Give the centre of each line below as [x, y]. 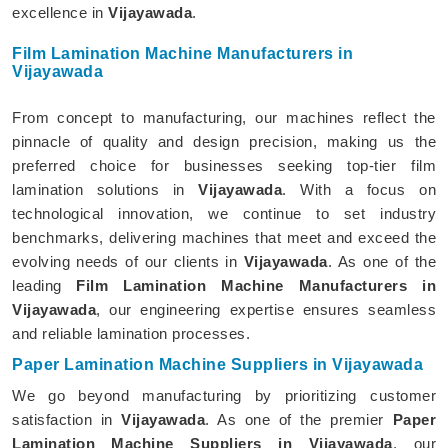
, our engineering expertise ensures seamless [266, 309]
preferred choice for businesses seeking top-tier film [224, 165]
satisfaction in [67, 419]
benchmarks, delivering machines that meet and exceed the [224, 237]
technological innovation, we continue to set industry [224, 213]
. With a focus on [359, 189]
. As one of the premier [299, 419]
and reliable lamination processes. [133, 333]
